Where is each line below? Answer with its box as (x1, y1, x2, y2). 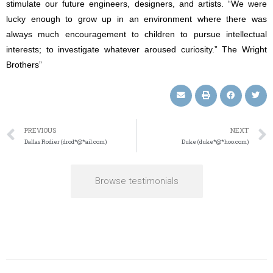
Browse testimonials (94, 175, 179, 186)
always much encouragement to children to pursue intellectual (6, 29, 267, 39)
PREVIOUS (24, 126, 56, 135)
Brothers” (6, 60, 42, 69)
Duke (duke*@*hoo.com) (182, 137, 249, 146)
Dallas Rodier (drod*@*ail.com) (24, 137, 107, 146)
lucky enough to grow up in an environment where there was (6, 14, 267, 24)
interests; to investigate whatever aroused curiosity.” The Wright (6, 44, 267, 54)
